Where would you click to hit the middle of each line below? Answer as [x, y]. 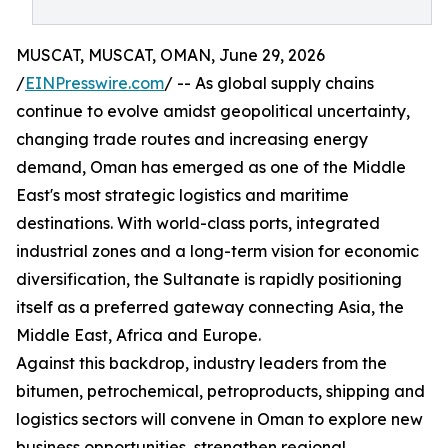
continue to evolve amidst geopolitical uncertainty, [213, 111]
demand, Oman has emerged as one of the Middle [211, 167]
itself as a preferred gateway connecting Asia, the [210, 307]
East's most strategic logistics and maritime [182, 195]
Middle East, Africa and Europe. [138, 335]
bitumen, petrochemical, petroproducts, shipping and [220, 391]
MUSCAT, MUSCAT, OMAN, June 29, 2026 [170, 55]
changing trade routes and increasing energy [192, 139]
